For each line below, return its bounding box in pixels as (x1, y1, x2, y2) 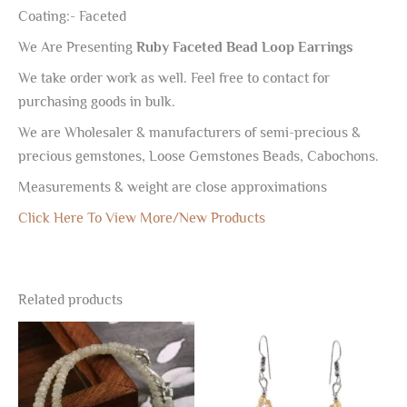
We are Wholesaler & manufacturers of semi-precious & (18, 124, 361, 141)
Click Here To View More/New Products (18, 209, 265, 226)
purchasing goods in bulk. (18, 93, 175, 110)
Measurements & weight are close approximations (18, 178, 327, 195)
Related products (18, 291, 123, 308)
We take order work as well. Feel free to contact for (18, 69, 330, 86)
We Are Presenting (18, 38, 133, 55)
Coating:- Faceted (18, 7, 126, 25)
